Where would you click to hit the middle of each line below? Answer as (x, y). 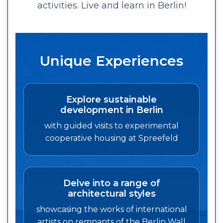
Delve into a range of (111, 183)
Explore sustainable (111, 99)
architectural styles (111, 193)
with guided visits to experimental (111, 125)
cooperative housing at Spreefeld (111, 138)
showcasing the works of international (111, 209)
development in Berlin (111, 110)
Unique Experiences (111, 60)
